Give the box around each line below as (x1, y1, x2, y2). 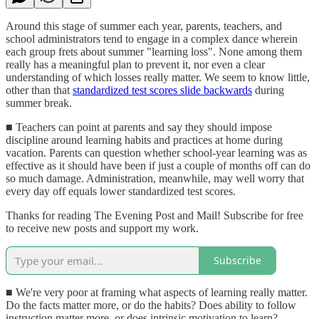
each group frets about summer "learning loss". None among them (6, 45, 302, 58)
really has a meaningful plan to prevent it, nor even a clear (6, 58, 265, 70)
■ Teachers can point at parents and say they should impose (6, 120, 272, 133)
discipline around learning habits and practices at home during (6, 133, 283, 146)
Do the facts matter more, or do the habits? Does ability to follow (6, 298, 296, 311)
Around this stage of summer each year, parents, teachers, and (6, 19, 282, 32)
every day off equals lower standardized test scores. (6, 184, 236, 197)
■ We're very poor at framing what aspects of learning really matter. (6, 286, 308, 298)
